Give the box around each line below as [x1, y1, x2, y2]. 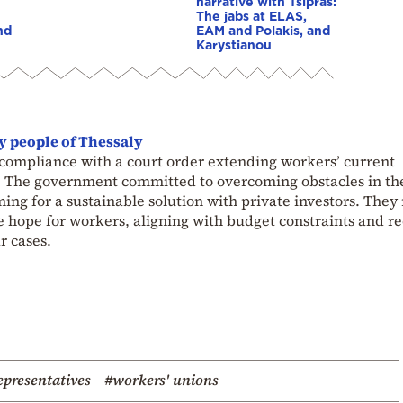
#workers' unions [104, 370, 219, 390]
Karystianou [196, 38, 272, 52]
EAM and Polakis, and [196, 23, 330, 38]
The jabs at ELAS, [196, 9, 307, 23]
